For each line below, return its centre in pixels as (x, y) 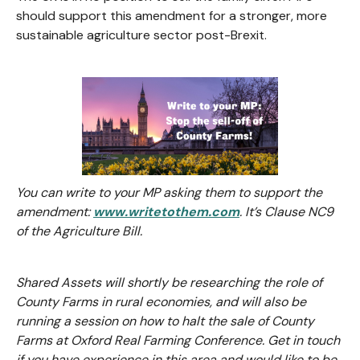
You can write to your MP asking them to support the (169, 193)
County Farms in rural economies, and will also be (161, 302)
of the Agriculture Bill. (79, 231)
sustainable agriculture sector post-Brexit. (141, 35)
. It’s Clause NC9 (286, 212)
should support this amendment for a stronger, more (172, 16)
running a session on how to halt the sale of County (165, 321)
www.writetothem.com (166, 212)
